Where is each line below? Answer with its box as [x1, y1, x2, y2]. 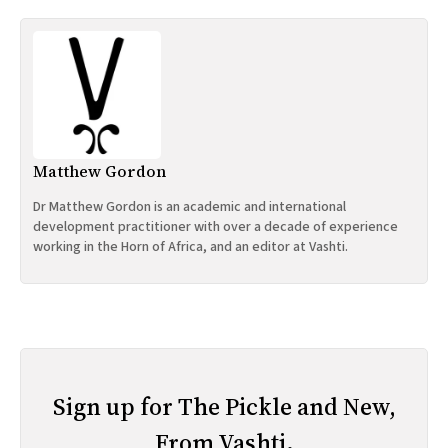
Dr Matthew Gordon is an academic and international [33, 196, 346, 217]
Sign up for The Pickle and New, [52, 389, 396, 423]
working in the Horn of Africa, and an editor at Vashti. [33, 236, 348, 257]
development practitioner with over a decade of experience [33, 216, 398, 237]
